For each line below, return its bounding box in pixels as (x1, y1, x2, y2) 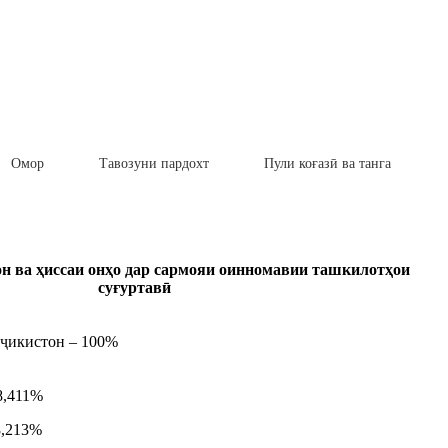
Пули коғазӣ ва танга (264, 156, 391, 171)
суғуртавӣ (98, 279, 171, 297)
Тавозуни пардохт (99, 156, 209, 171)
